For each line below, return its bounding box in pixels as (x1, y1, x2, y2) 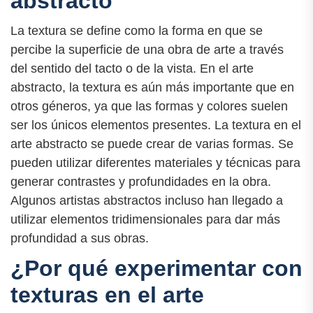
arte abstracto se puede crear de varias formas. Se (10, 137, 293, 152)
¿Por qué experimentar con (10, 256, 303, 282)
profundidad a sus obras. (10, 231, 149, 246)
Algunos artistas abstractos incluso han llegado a (10, 194, 283, 208)
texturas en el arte (10, 282, 204, 308)
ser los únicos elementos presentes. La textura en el (10, 118, 301, 133)
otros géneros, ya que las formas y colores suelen (10, 99, 288, 114)
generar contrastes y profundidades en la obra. (10, 175, 271, 189)
